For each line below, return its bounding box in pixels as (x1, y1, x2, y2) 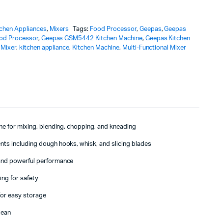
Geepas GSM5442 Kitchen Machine (41, 35, 142, 42)
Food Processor (90, 26, 137, 32)
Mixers (49, 26, 69, 32)
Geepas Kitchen (145, 35, 191, 42)
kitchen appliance (19, 44, 70, 51)
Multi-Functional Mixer (122, 44, 187, 51)
